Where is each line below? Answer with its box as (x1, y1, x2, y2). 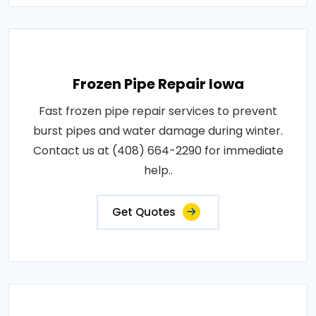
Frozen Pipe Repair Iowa (72, 74, 244, 94)
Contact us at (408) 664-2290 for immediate (32, 142, 284, 159)
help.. (143, 162, 173, 178)
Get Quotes (112, 205, 176, 219)
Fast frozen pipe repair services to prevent (39, 103, 277, 119)
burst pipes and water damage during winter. (33, 123, 283, 139)
